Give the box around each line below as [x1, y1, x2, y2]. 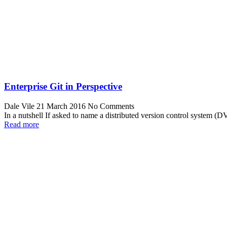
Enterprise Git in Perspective [4, 81, 122, 92]
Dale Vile [4, 102, 34, 111]
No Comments [88, 102, 134, 111]
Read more [4, 120, 39, 129]
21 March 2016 [36, 102, 88, 111]
